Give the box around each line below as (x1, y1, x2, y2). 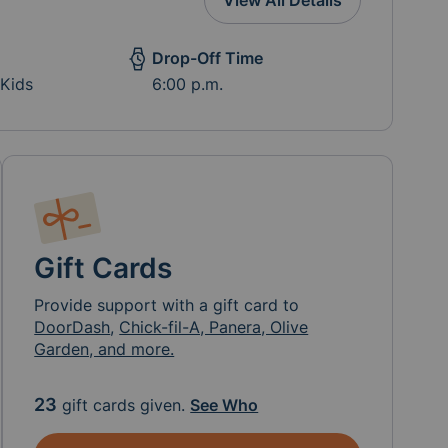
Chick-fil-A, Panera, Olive (119, 317, 309, 337)
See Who (190, 395, 259, 415)
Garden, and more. (34, 339, 175, 359)
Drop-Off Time (151, 48, 263, 68)
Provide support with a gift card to (34, 295, 300, 315)
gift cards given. (57, 395, 191, 415)
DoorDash (34, 317, 111, 337)
